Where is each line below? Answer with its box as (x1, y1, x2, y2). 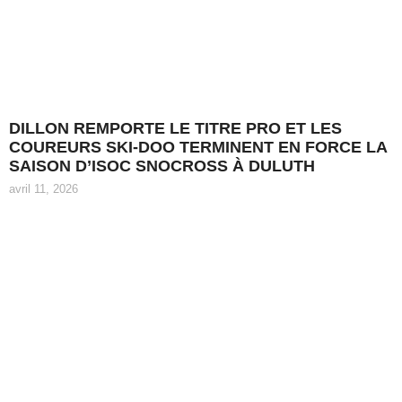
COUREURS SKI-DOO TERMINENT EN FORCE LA (9, 137, 387, 156)
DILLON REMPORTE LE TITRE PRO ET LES (9, 118, 342, 137)
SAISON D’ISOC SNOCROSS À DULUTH (9, 156, 315, 175)
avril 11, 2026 (9, 181, 78, 196)
